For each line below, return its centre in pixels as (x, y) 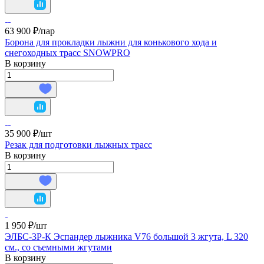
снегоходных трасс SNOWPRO (67, 52)
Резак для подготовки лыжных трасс (78, 144)
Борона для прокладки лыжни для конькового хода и (111, 42)
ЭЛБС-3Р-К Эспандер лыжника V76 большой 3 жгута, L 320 (126, 236)
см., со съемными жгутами (58, 247)
